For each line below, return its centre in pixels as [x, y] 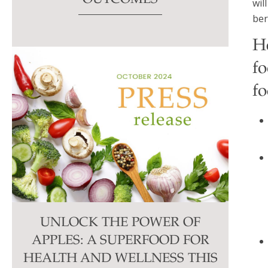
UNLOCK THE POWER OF [121, 223]
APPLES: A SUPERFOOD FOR [120, 241]
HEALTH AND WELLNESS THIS [120, 259]
